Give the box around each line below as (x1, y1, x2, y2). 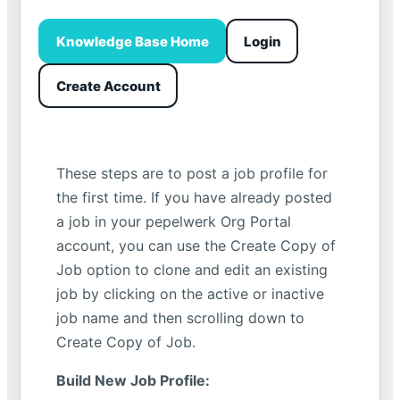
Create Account (55, 77, 161, 95)
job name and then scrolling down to (56, 309, 304, 327)
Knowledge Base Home (55, 32, 209, 50)
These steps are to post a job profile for (56, 164, 328, 182)
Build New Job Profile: (56, 371, 210, 389)
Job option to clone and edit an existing (56, 261, 328, 279)
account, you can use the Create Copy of (56, 237, 336, 254)
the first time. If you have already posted (56, 188, 332, 206)
